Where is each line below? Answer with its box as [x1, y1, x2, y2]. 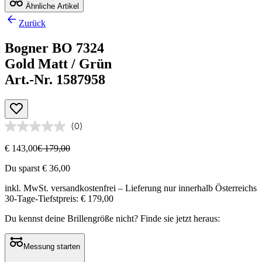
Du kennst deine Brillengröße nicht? [5, 213, 140, 223]
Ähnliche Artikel [23, 1, 79, 11]
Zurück [19, 18, 46, 28]
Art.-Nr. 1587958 [5, 71, 105, 87]
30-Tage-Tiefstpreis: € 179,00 [5, 193, 113, 204]
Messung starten [23, 242, 80, 251]
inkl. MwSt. [5, 182, 51, 193]
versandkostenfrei [51, 182, 116, 193]
